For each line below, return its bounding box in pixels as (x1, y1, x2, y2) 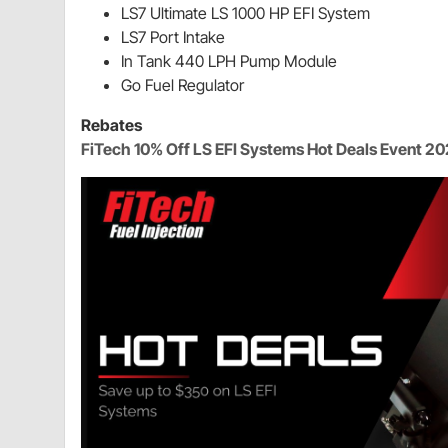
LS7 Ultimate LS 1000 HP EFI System (121, 2, 370, 23)
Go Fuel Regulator (121, 74, 244, 95)
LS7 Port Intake (121, 26, 225, 47)
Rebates (81, 114, 142, 135)
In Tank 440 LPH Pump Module (121, 50, 337, 71)
